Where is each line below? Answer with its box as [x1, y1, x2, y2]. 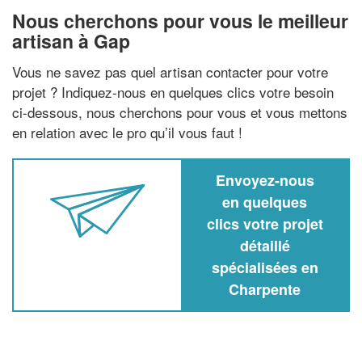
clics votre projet [206, 213, 323, 234]
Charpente [229, 278, 301, 300]
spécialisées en [211, 256, 318, 278]
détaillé [239, 234, 290, 256]
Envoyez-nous [215, 169, 314, 191]
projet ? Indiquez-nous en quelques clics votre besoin [12, 81, 334, 102]
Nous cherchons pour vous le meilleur [12, 7, 348, 34]
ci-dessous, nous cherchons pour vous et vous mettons [12, 101, 347, 122]
